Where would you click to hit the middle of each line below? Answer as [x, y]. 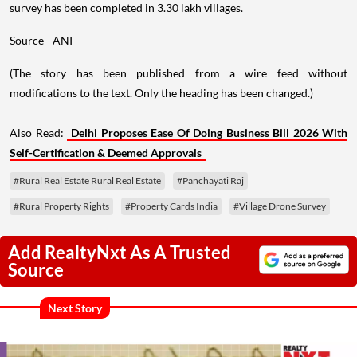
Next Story [75, 308]
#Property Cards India [171, 206]
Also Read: [38, 133]
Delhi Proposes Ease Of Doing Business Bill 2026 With [209, 133]
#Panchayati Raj [210, 181]
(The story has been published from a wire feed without [178, 73]
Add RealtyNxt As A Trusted [120, 253]
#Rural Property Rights [61, 206]
